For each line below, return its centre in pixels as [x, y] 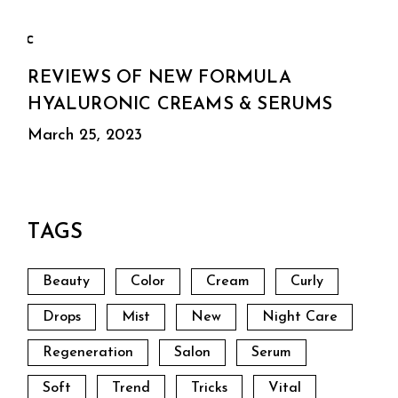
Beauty [67, 281]
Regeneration [88, 352]
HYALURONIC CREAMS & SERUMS [180, 104]
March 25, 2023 [85, 135]
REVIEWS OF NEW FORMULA [159, 78]
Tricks [210, 388]
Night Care [300, 317]
